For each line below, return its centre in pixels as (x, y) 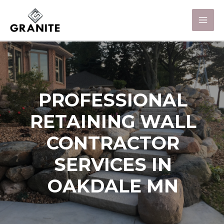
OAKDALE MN (113, 186)
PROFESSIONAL (113, 100)
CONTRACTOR (113, 143)
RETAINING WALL (113, 121)
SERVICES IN (113, 164)
